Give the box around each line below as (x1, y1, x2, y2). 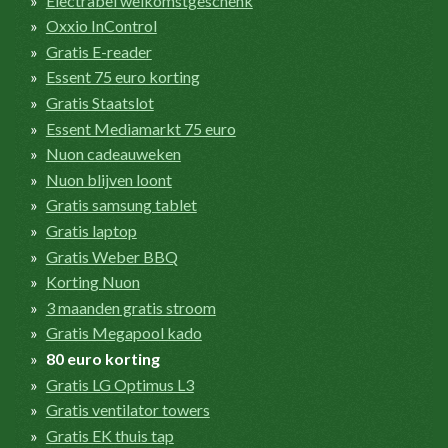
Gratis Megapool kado (45, 323, 202, 343)
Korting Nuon (45, 272, 140, 292)
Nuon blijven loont (45, 169, 172, 189)
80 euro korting (45, 348, 160, 368)
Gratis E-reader (45, 41, 152, 61)
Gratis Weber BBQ (45, 246, 178, 266)
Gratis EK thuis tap (45, 425, 174, 445)
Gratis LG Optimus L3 (45, 374, 194, 394)
